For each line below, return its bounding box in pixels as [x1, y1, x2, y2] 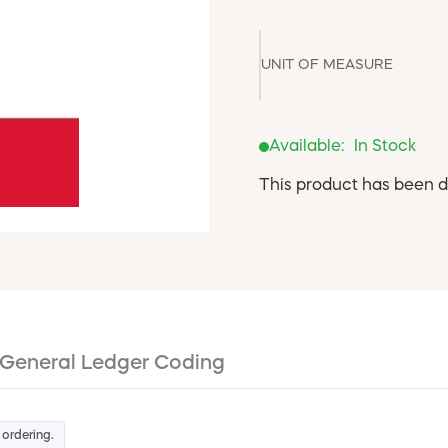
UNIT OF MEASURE [261, 57, 393, 72]
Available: [269, 138, 344, 155]
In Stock [354, 138, 416, 155]
